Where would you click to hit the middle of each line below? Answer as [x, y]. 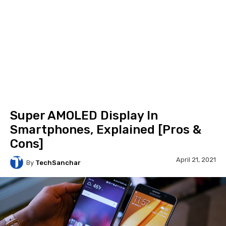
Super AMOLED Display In [84, 116]
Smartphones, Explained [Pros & [106, 130]
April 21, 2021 [196, 160]
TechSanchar [58, 162]
